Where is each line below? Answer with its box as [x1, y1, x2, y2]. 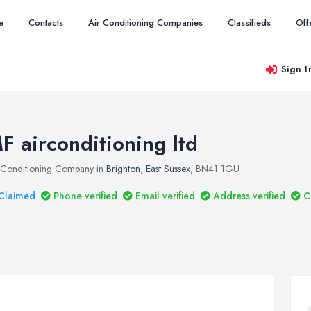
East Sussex [146, 162, 190, 176]
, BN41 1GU [190, 162, 239, 176]
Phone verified [53, 189, 117, 203]
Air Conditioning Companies [88, 16, 203, 29]
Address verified [213, 189, 285, 203]
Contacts [28, 16, 63, 29]
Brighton [106, 162, 140, 176]
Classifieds [228, 16, 271, 29]
